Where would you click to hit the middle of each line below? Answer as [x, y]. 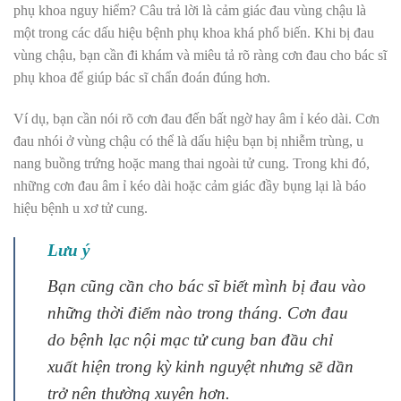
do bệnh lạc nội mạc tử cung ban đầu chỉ [190, 340]
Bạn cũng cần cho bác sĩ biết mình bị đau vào [207, 286]
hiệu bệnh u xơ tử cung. [81, 208]
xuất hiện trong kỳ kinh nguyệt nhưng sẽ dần [200, 367]
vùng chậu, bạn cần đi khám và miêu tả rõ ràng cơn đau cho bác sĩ [200, 55]
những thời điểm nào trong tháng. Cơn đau [198, 313]
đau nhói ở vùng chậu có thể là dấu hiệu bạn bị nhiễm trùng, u [188, 141]
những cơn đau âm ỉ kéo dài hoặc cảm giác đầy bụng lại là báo [190, 185]
